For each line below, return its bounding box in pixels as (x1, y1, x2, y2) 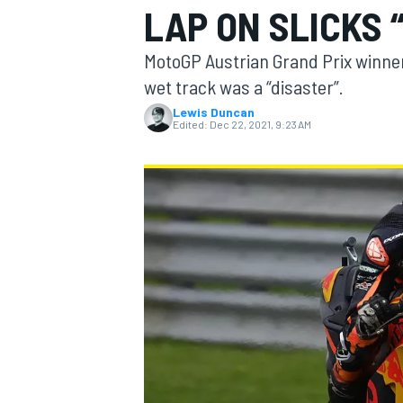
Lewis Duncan (173, 104, 255, 120)
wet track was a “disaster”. (144, 75, 344, 98)
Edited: (173, 118, 208, 130)
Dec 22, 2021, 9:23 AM (210, 118, 311, 130)
